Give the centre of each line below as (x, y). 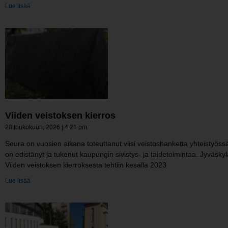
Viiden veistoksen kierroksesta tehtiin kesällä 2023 (86, 165)
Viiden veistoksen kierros (60, 116)
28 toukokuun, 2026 (33, 127)
